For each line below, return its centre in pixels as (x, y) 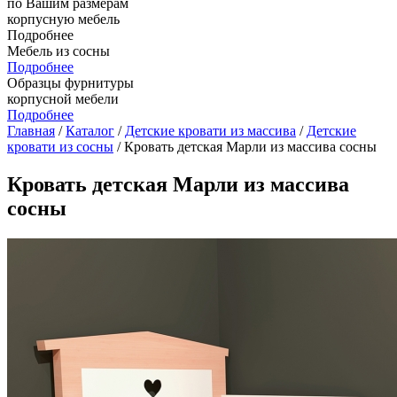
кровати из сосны (60, 147)
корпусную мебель (63, 19)
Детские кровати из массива (210, 131)
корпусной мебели (63, 99)
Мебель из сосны (58, 51)
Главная (31, 131)
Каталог (90, 131)
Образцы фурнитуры (70, 83)
